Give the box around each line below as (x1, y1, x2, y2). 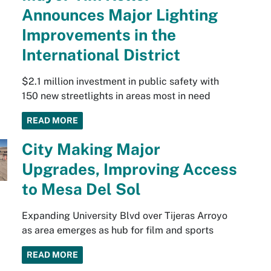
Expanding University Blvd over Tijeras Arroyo (21, 210, 227, 222)
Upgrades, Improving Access (21, 160, 237, 179)
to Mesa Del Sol (21, 180, 141, 199)
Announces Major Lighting (21, 5, 218, 25)
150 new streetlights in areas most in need (21, 90, 211, 102)
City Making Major (21, 140, 160, 159)
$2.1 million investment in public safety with (21, 76, 219, 88)
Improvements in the (21, 25, 176, 45)
